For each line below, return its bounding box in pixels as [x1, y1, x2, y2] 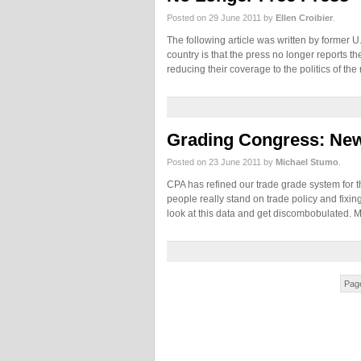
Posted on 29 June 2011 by [167, 13, 276, 23]
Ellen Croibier [276, 13, 333, 23]
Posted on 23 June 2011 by [167, 157, 276, 167]
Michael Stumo [276, 157, 338, 167]
